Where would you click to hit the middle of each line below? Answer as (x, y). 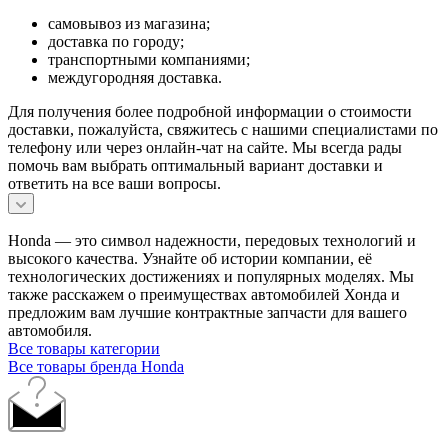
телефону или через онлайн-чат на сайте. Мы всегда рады (205, 148)
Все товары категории (84, 349)
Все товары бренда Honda (96, 367)
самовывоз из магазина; (129, 24)
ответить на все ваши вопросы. (114, 184)
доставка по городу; (116, 42)
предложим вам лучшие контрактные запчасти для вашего (207, 313)
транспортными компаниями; (149, 60)
